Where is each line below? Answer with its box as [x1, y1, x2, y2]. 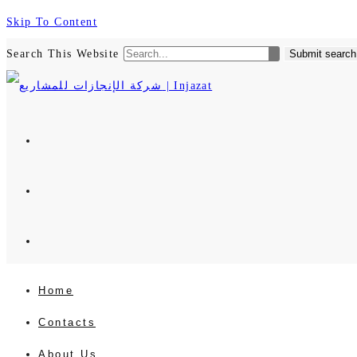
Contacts [38, 316, 96, 328]
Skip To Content [6, 16, 97, 28]
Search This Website [6, 48, 124, 60]
